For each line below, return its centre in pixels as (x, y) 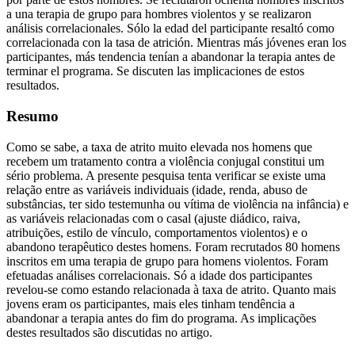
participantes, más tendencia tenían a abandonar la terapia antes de (171, 57)
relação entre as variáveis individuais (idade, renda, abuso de (157, 189)
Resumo (32, 116)
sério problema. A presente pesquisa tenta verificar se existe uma (166, 175)
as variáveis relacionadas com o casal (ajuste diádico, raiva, (153, 218)
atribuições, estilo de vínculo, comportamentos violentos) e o (157, 232)
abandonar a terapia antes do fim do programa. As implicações (161, 318)
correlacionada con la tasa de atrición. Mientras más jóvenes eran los (176, 43)
